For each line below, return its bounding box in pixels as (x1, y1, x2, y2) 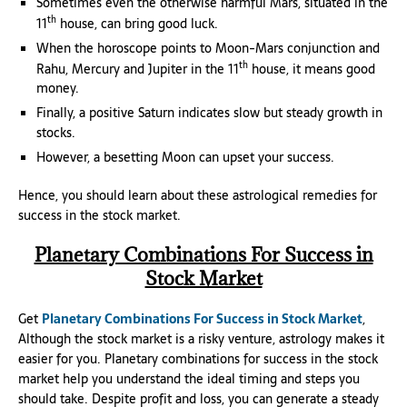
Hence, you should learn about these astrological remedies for (18, 185, 377, 206)
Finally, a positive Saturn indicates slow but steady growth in (36, 103, 382, 124)
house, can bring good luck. (56, 13, 218, 34)
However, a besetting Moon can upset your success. (36, 147, 334, 168)
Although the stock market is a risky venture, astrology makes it (18, 329, 384, 350)
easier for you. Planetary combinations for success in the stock (18, 349, 378, 370)
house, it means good (248, 58, 375, 79)
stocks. (36, 123, 75, 144)
